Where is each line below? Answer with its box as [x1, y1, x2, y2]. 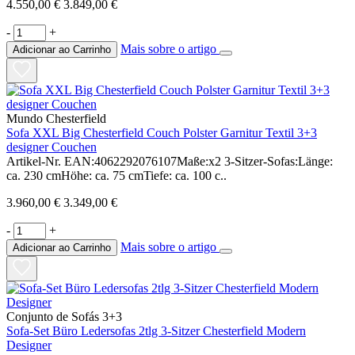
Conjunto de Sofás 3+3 [6, 309, 122, 323]
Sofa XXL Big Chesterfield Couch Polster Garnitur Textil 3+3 [6, 125, 317, 139]
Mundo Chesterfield [6, 111, 106, 125]
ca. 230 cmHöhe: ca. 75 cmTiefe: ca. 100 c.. [6, 168, 227, 182]
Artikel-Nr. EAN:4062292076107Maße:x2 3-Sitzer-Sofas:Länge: [6, 154, 333, 168]
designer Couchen [6, 139, 97, 154]
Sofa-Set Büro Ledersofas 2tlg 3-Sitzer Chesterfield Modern [6, 323, 306, 338]
